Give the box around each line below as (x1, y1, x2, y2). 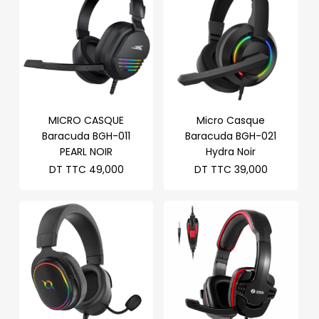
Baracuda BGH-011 (42, 128, 131, 143)
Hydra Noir (206, 144, 256, 159)
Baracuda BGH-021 (185, 128, 277, 143)
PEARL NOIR (60, 144, 113, 159)
